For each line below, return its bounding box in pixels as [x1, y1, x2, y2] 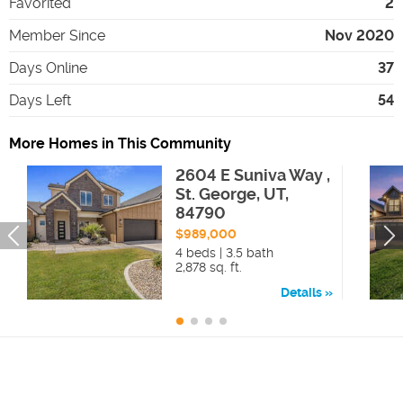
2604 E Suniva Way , [175, 165, 330, 184]
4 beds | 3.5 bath [175, 245, 273, 260]
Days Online [9, 58, 87, 76]
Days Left [9, 91, 71, 109]
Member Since [9, 26, 105, 44]
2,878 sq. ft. [175, 259, 242, 274]
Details [281, 285, 322, 300]
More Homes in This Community [9, 134, 231, 152]
